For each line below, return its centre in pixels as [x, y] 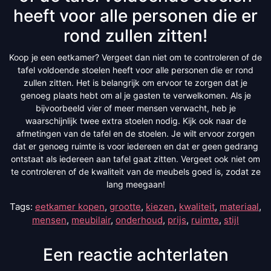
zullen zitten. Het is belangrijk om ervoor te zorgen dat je [135, 82]
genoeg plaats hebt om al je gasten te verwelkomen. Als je [135, 95]
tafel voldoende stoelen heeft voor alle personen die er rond [135, 70]
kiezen [160, 206]
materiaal [239, 206]
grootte [125, 206]
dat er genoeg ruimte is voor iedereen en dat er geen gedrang [135, 146]
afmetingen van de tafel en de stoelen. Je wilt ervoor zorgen [135, 133]
